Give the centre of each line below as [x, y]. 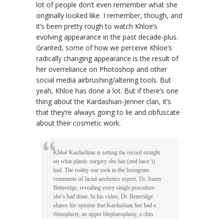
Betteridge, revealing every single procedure [104, 187]
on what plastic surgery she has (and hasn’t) [104, 161]
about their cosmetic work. [78, 123]
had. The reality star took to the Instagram [101, 170]
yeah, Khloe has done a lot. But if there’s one [107, 90]
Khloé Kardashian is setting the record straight [107, 152]
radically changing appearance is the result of [107, 58]
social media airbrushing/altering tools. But [104, 80]
